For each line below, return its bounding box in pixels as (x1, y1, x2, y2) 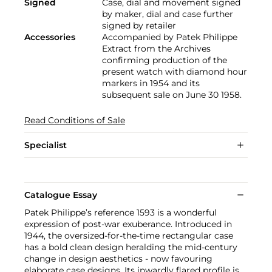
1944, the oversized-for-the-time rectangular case (24, 230, 233, 242)
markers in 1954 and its (102, 78, 200, 89)
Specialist (24, 140, 67, 151)
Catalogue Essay (24, 189, 97, 201)
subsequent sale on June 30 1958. (102, 89, 242, 101)
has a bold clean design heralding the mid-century (24, 242, 237, 253)
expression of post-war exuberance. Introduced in (24, 219, 232, 230)
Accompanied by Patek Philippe (102, 32, 237, 43)
